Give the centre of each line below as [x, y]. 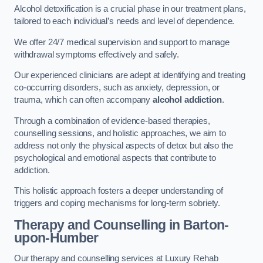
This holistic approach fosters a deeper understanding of [119, 191]
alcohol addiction [187, 100]
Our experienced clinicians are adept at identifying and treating [130, 75]
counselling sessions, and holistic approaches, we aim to [120, 133]
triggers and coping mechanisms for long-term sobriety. [117, 203]
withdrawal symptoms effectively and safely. [98, 54]
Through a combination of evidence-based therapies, [112, 121]
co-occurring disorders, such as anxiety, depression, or [117, 88]
